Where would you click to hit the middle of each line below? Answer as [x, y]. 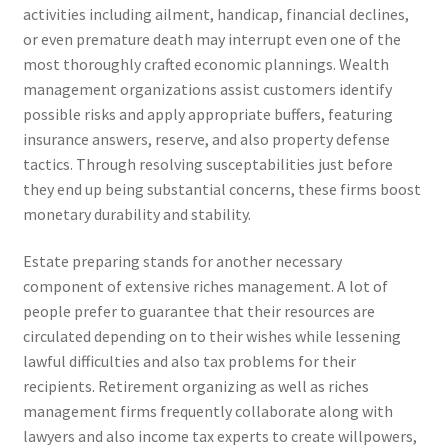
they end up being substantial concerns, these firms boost [221, 188]
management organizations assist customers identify [207, 88]
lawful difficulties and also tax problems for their [189, 361]
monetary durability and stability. [136, 213]
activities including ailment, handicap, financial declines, [215, 13]
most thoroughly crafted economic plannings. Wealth [205, 63]
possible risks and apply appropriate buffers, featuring [207, 113]
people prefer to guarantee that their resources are [198, 311]
